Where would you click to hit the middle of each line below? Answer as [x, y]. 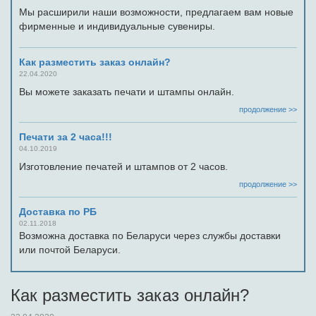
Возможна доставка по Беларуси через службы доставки [150, 236]
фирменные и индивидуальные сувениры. [119, 26]
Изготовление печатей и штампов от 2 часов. [123, 166]
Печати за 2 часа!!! [66, 137]
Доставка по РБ [58, 212]
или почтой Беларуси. [70, 250]
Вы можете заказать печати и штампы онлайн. [127, 92]
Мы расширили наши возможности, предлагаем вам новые [156, 12]
